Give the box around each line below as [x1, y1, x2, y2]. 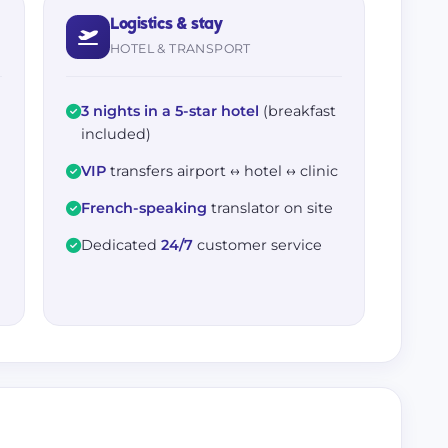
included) [81, 125, 151, 143]
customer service [193, 236, 322, 254]
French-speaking [81, 199, 207, 217]
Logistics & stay [110, 15, 222, 34]
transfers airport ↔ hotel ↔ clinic [106, 162, 338, 180]
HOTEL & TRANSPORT [110, 41, 251, 56]
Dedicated [81, 236, 161, 254]
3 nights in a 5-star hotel [81, 102, 259, 120]
